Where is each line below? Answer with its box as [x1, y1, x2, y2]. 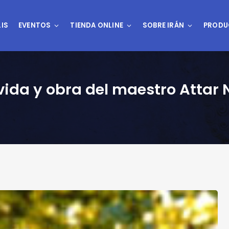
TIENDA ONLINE [70, 20, 123, 30]
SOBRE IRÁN [142, 20, 184, 30]
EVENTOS [18, 20, 51, 30]
